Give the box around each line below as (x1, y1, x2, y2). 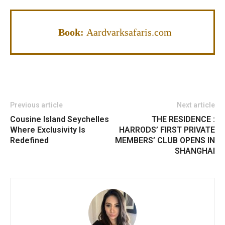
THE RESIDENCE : (152, 115, 215, 125)
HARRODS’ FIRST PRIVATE (119, 125, 215, 135)
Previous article (10, 101, 63, 109)
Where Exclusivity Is (10, 125, 85, 135)
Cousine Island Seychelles (10, 115, 109, 125)
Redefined (10, 136, 49, 146)
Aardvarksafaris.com (86, 27, 172, 38)
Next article (177, 101, 215, 109)
